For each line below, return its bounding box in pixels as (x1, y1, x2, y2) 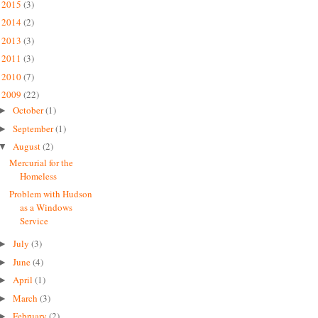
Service (20, 214, 49, 228)
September (12, 121, 55, 135)
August (12, 140, 43, 153)
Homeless (20, 169, 57, 182)
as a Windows (20, 201, 73, 214)
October (12, 104, 45, 117)
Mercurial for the (9, 155, 74, 169)
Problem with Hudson (9, 187, 93, 201)
